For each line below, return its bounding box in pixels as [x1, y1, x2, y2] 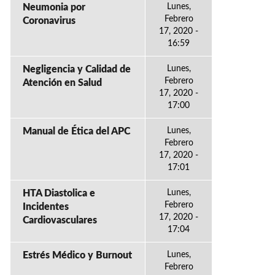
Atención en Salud [23, 78, 102, 88]
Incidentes [23, 202, 69, 212]
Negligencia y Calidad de [23, 64, 131, 74]
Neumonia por [23, 2, 85, 12]
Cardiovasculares [23, 215, 97, 225]
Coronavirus [23, 16, 76, 26]
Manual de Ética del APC [23, 126, 130, 136]
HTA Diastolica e [23, 188, 95, 198]
